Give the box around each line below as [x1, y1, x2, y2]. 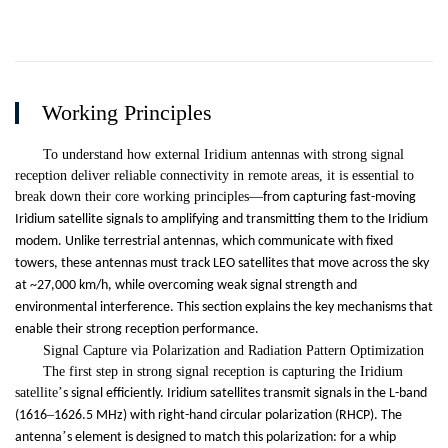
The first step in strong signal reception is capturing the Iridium [43, 364, 403, 380]
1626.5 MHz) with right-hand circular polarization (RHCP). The [54, 408, 402, 424]
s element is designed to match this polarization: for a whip [67, 430, 396, 446]
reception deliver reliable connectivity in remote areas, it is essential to [15, 168, 414, 184]
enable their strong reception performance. [15, 322, 259, 338]
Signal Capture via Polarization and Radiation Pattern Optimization [43, 343, 424, 359]
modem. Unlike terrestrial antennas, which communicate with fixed [15, 234, 393, 250]
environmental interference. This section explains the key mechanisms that [15, 300, 433, 316]
